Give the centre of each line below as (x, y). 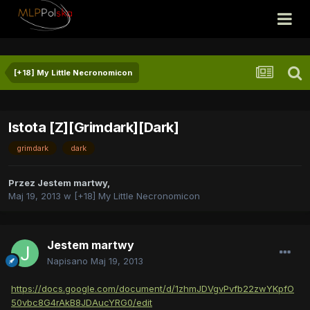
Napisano (69, 261)
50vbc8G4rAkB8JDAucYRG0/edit (82, 303)
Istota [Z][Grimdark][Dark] (94, 128)
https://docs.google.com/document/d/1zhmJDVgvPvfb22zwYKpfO (153, 289)
